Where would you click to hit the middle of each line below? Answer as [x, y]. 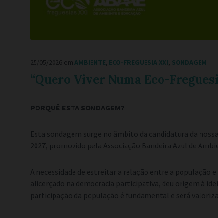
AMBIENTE [90, 63]
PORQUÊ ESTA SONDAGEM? [77, 108]
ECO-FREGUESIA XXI [139, 63]
